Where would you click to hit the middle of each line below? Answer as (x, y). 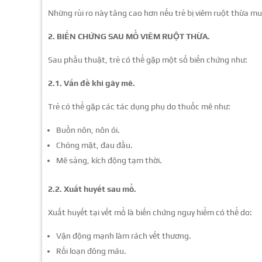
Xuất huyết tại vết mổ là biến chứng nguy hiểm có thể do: (150, 212)
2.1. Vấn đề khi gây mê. (92, 83)
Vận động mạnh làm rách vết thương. (124, 235)
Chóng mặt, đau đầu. (94, 145)
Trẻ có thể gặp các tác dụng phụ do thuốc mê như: (139, 106)
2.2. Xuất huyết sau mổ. (92, 189)
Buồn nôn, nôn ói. (88, 130)
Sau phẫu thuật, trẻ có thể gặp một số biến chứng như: (148, 59)
